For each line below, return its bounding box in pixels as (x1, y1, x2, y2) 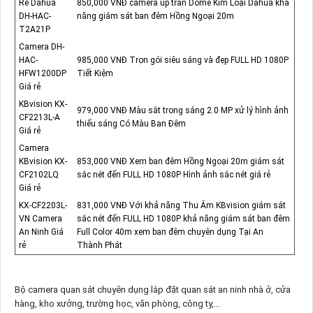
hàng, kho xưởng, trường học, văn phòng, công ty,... (14, 298, 220, 310)
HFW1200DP (18, 68, 66, 79)
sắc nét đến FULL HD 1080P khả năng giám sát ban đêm (76, 214, 290, 224)
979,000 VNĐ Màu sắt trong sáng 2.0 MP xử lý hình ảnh (76, 105, 289, 116)
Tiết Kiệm (76, 68, 113, 79)
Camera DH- (18, 42, 64, 52)
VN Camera (18, 214, 62, 224)
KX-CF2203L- (18, 201, 67, 211)
